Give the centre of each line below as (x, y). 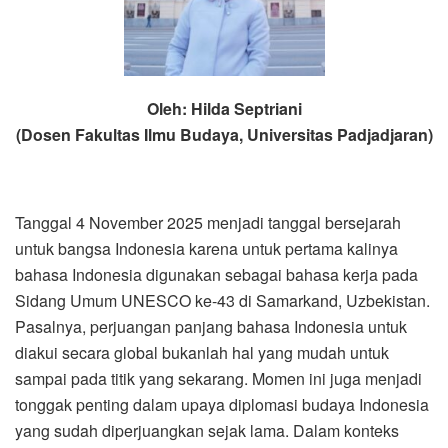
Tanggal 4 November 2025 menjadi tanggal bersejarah (208, 222)
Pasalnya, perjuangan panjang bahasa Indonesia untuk (211, 326)
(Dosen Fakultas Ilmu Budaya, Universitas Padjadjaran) (224, 134)
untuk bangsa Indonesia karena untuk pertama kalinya (206, 248)
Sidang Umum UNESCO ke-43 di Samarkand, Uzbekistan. (222, 300)
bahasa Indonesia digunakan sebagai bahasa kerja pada (216, 274)
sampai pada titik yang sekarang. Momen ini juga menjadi (218, 378)
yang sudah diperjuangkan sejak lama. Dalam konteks (207, 430)
